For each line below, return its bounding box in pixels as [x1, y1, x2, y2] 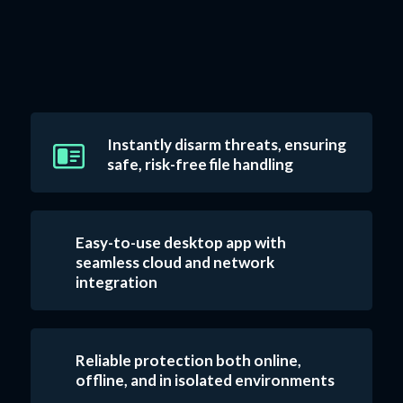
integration [75, 272, 157, 291]
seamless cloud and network [75, 252, 274, 272]
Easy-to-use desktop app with [75, 232, 286, 252]
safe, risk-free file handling [106, 154, 293, 174]
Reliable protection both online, [75, 350, 301, 370]
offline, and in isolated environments [75, 370, 335, 390]
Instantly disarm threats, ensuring [106, 134, 346, 154]
